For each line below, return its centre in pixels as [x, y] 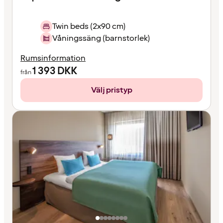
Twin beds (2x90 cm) [89, 26]
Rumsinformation [53, 58]
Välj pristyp [111, 90]
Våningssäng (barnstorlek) [101, 38]
